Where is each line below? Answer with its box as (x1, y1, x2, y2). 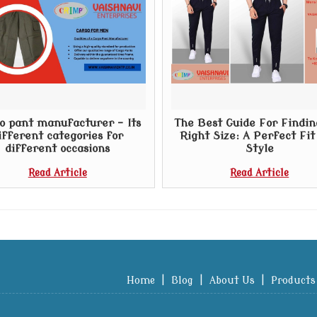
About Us (209, 275, 255, 286)
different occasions (5, 142, 110, 155)
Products (271, 275, 316, 286)
